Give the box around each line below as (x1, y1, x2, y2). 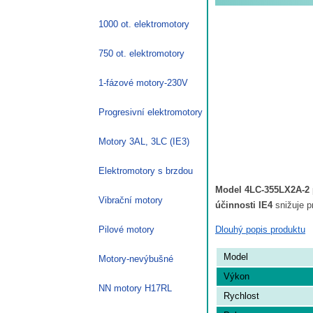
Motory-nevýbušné (99, 253, 173, 264)
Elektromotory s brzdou (99, 165, 193, 176)
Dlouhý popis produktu (215, 224, 305, 235)
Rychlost (224, 290, 259, 301)
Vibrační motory (99, 194, 163, 205)
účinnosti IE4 (215, 199, 272, 210)
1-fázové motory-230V (99, 77, 188, 88)
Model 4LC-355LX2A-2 (215, 184, 310, 195)
